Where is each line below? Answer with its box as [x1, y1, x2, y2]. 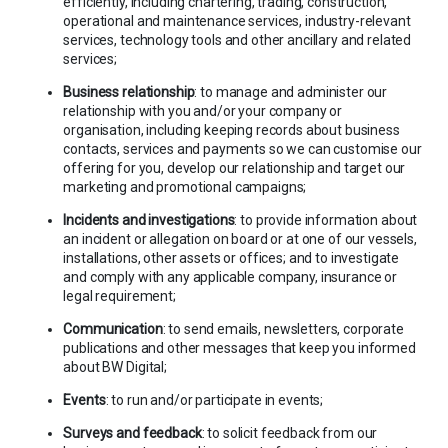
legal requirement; [63, 287, 176, 304]
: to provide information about [234, 211, 418, 228]
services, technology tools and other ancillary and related [63, 31, 412, 48]
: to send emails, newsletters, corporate [162, 320, 404, 337]
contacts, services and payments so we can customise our [63, 140, 422, 157]
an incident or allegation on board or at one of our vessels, [63, 230, 417, 247]
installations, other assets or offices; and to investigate [63, 249, 400, 266]
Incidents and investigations [63, 211, 235, 228]
